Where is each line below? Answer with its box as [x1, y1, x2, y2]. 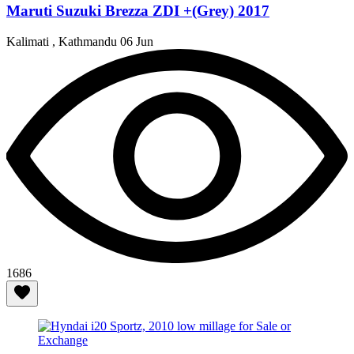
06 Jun [120, 34, 153, 48]
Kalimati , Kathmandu [6, 34, 120, 48]
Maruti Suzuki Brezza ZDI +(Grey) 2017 [6, 2, 269, 20]
